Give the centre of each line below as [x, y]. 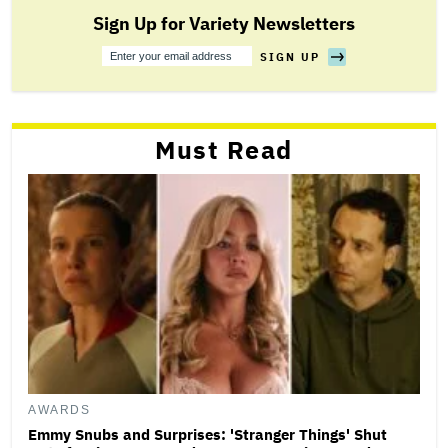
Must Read [224, 149]
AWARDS [59, 410]
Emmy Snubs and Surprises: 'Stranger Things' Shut [207, 435]
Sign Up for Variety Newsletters [224, 23]
